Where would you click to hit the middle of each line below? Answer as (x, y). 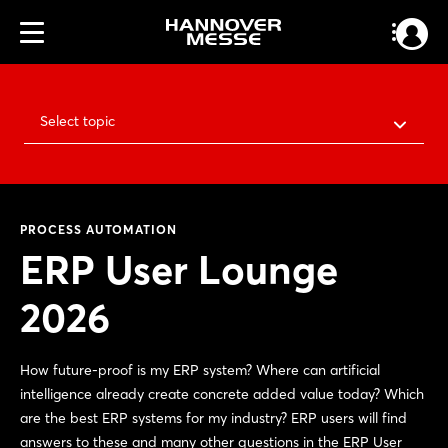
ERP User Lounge (179, 269)
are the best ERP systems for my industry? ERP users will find (213, 418)
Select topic (77, 121)
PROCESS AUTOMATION (98, 229)
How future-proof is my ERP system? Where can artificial (200, 370)
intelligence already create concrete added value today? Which (222, 394)
